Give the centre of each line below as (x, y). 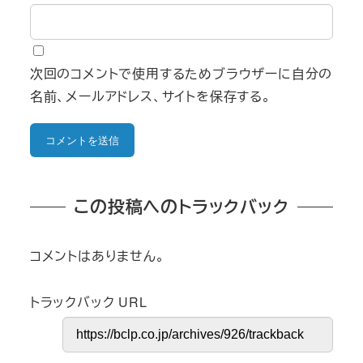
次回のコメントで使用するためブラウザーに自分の (181, 74)
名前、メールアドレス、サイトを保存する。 (150, 96)
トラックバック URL (88, 301)
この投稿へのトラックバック (181, 207)
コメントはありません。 (97, 256)
